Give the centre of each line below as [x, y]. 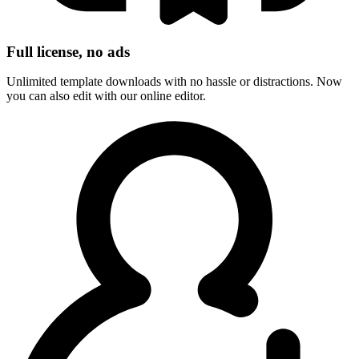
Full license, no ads [68, 51]
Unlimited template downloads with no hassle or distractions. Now [174, 82]
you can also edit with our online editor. [106, 96]
